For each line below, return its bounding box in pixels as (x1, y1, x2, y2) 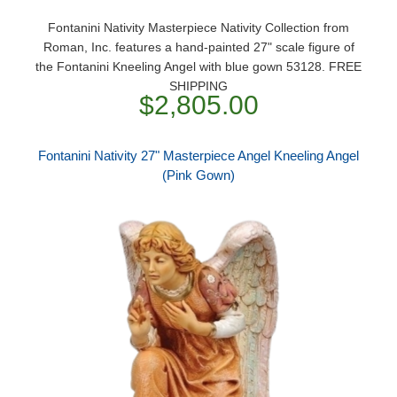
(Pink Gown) (162, 167, 235, 183)
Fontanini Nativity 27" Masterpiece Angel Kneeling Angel (38, 148, 359, 163)
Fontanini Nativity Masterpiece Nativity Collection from (48, 20, 349, 35)
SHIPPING (169, 79, 228, 93)
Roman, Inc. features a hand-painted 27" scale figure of (43, 40, 354, 54)
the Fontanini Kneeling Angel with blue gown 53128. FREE (35, 59, 362, 74)
